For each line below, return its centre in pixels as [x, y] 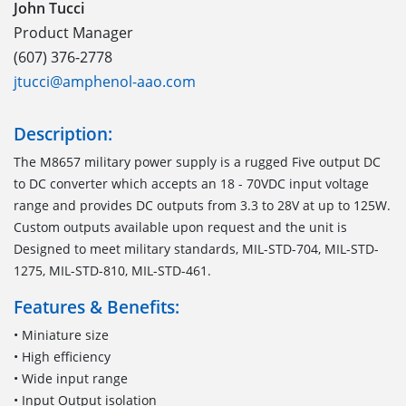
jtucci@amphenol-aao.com [105, 81]
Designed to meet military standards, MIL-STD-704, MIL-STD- [196, 248]
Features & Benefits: [97, 306]
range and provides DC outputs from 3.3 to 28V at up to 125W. [202, 205]
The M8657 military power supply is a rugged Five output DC [197, 161]
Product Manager [73, 32]
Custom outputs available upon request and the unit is [180, 227]
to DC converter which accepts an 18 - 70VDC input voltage [191, 183]
